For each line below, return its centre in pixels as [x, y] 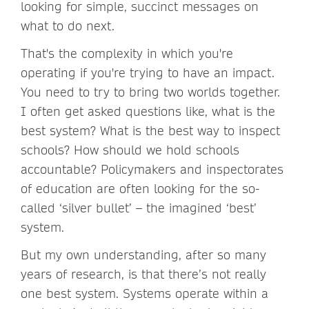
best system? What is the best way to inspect [150, 130]
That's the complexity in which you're [127, 53]
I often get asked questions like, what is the [148, 111]
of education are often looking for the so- [140, 188]
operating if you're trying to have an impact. [148, 72]
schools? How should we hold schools [130, 150]
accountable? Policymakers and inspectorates [152, 169]
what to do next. [70, 26]
